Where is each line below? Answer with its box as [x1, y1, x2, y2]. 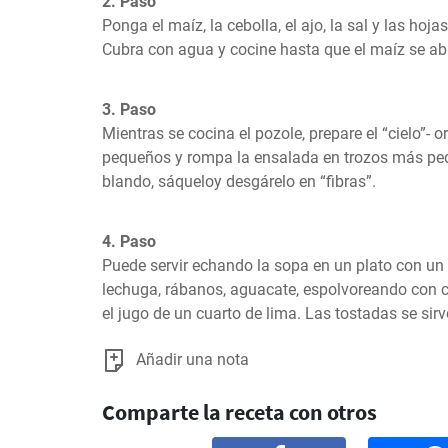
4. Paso [102, 232, 156, 251]
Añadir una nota [136, 350, 249, 369]
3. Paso [102, 100, 156, 119]
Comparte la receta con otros [102, 398, 377, 426]
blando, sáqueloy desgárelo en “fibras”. [102, 172, 376, 191]
